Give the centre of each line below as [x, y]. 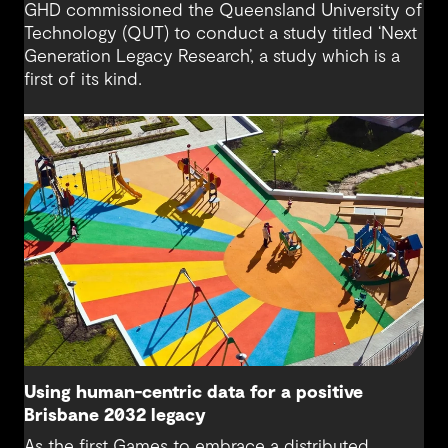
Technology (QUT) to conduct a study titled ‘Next [220, 33]
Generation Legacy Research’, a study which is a [212, 56]
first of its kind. [83, 79]
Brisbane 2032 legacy [115, 415]
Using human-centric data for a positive [193, 392]
